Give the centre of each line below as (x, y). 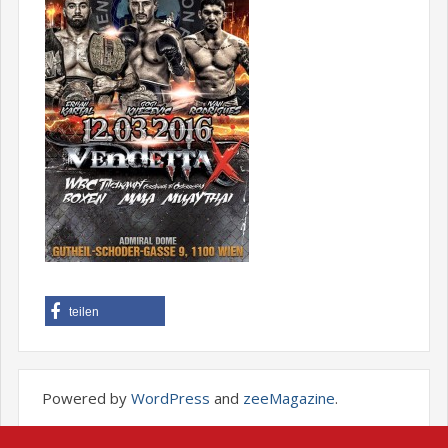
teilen (83, 312)
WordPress (170, 397)
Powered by (86, 397)
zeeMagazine (288, 397)
